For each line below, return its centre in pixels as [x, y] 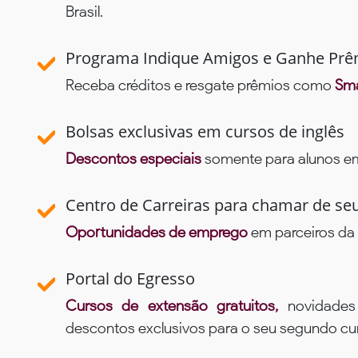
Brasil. [84, 12]
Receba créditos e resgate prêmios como [200, 86]
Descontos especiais [133, 159]
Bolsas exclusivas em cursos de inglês [205, 132]
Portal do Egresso [130, 279]
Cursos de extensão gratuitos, [177, 306]
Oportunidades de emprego [157, 233]
